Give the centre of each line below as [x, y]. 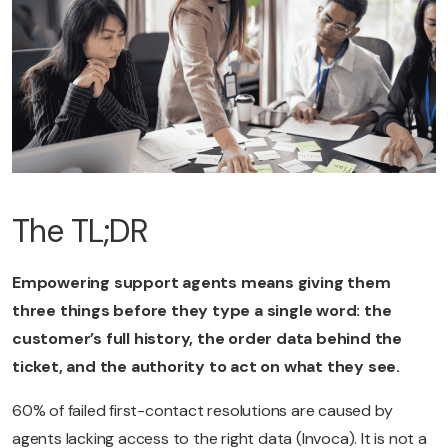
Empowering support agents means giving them [201, 283]
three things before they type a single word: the [202, 311]
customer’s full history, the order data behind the [207, 339]
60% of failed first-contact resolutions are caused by [202, 411]
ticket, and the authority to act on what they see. [206, 367]
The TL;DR [80, 231]
